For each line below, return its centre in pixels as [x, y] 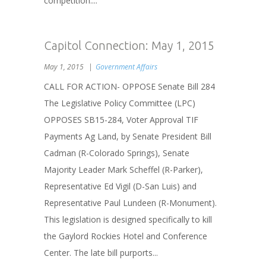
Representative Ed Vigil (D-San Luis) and [120, 186]
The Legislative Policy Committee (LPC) [120, 103]
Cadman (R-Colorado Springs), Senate [117, 153]
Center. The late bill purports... [101, 253]
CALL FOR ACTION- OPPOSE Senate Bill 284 [129, 86]
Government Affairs [126, 67]
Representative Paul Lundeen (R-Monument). [132, 203]
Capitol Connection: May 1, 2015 [129, 45]
